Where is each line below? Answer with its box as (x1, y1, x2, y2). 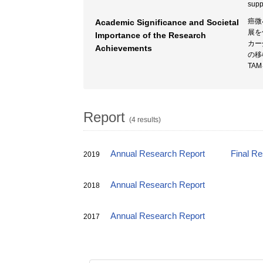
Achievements (95, 43, 152, 53)
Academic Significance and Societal (95, 18, 239, 27)
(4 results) (129, 116, 161, 124)
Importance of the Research (95, 31, 206, 40)
